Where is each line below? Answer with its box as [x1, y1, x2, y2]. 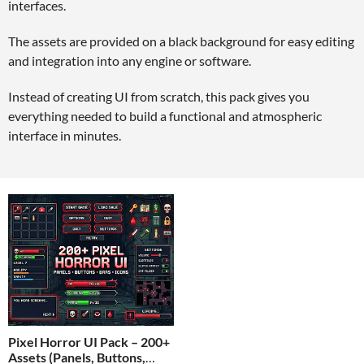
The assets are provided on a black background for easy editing [8, 33, 354, 49]
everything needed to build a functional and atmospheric [8, 108, 322, 123]
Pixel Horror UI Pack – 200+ [8, 334, 170, 350]
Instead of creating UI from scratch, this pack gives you [8, 89, 310, 104]
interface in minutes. [8, 128, 121, 143]
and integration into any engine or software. [8, 53, 251, 68]
